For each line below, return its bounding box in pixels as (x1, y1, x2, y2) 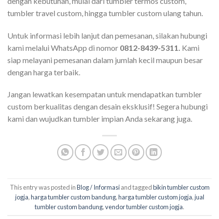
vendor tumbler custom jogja (105, 202, 183, 211)
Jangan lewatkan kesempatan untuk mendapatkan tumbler (7, 89, 202, 99)
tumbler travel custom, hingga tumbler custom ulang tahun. (7, 8, 203, 18)
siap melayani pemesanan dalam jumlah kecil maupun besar (7, 55, 203, 65)
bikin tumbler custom (153, 183, 210, 191)
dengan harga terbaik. (7, 67, 80, 77)
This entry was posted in (9, 183, 77, 191)
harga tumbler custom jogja (118, 193, 192, 201)
